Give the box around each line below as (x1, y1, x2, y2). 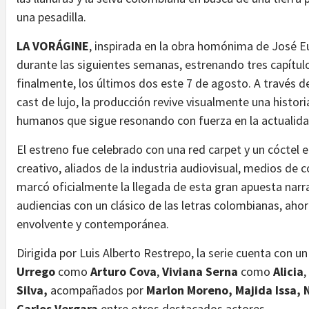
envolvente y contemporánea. (17, 215, 169, 232)
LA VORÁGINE (17, 37, 89, 54)
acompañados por (48, 281, 146, 298)
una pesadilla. (17, 8, 86, 25)
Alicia (273, 263, 303, 279)
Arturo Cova (90, 263, 157, 279)
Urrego (17, 263, 55, 279)
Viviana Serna (162, 263, 238, 279)
